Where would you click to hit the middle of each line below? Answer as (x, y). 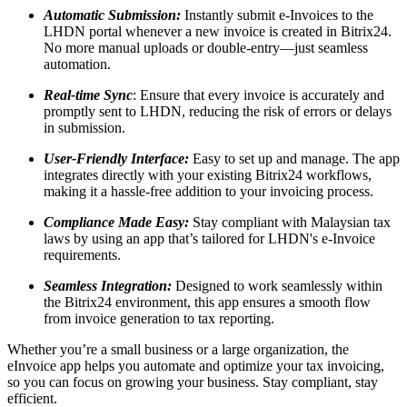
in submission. (84, 128)
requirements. (82, 255)
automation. (77, 65)
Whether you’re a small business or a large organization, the (178, 350)
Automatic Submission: (112, 15)
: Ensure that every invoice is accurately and (258, 95)
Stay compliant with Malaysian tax (290, 223)
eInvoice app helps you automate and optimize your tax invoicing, (196, 366)
